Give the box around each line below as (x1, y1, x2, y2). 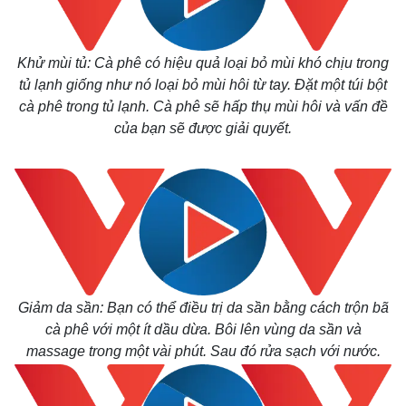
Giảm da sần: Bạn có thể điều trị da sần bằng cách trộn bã (17, 300, 389, 315)
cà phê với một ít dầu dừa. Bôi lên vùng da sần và (44, 322, 362, 337)
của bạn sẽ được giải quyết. (114, 121, 292, 136)
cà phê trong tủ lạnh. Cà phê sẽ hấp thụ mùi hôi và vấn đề (18, 99, 388, 114)
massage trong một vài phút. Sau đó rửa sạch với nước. (25, 343, 381, 359)
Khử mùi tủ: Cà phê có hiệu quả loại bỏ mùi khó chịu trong (17, 55, 389, 71)
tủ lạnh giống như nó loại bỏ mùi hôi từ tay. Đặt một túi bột (19, 77, 387, 92)
